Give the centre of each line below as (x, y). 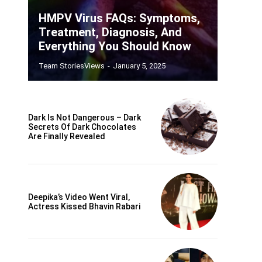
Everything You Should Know (115, 46)
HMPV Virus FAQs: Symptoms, (119, 18)
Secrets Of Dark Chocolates (82, 127)
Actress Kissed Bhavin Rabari (84, 206)
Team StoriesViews (72, 66)
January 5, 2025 (139, 66)
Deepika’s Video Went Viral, (79, 197)
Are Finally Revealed (67, 136)
